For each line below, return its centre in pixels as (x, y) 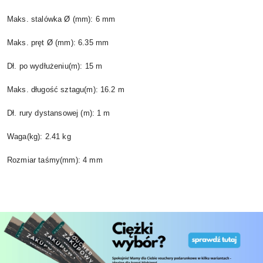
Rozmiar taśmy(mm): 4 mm (55, 160)
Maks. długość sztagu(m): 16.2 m (66, 90)
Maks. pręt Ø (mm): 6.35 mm (58, 43)
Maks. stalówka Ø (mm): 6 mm (61, 19)
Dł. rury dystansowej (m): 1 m (59, 113)
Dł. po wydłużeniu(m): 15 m (55, 66)
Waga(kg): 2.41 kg (39, 136)
